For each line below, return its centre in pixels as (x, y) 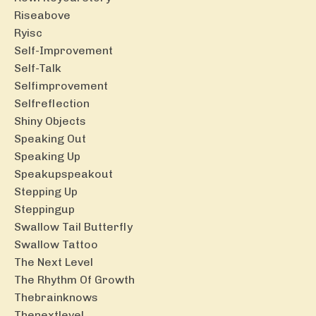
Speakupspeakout (63, 174)
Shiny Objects (50, 121)
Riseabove (42, 15)
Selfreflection (52, 103)
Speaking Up (47, 156)
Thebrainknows (56, 297)
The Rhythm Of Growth (74, 279)
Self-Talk (38, 68)
